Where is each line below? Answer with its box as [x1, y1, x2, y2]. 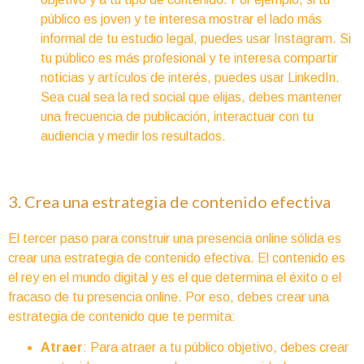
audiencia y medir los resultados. [41, 128, 226, 143]
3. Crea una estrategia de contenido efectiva [8, 191, 331, 211]
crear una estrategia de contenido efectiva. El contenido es [8, 250, 345, 265]
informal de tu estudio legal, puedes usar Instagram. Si [41, 31, 351, 45]
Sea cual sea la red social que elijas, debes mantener [41, 89, 342, 104]
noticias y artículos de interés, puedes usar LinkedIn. [41, 70, 340, 84]
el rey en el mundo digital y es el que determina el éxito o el [8, 270, 341, 284]
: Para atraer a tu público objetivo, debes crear [83, 340, 349, 355]
